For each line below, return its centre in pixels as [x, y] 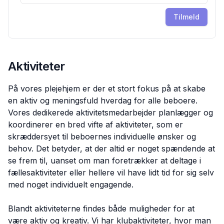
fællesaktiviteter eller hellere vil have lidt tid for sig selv [111, 172]
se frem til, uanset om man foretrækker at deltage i [104, 160]
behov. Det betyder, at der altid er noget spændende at [111, 148]
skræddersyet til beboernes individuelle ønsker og [102, 136]
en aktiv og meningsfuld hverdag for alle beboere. [103, 100]
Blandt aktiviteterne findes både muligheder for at [101, 208]
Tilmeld [186, 17]
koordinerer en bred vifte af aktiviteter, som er [95, 124]
